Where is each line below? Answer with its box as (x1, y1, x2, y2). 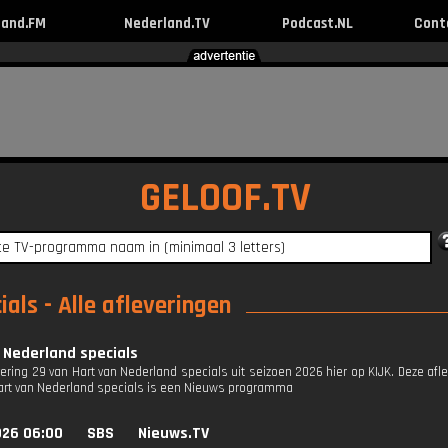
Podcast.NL (281, 14, 353, 33)
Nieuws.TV (138, 423, 209, 444)
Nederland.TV (123, 14, 210, 33)
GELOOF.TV (139, 173, 311, 224)
